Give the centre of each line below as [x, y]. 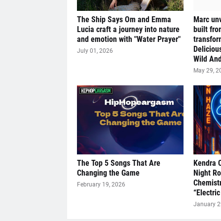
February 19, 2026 [101, 185]
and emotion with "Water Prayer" [129, 39]
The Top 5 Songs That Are [118, 163]
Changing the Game [108, 173]
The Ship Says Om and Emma [124, 20]
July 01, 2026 [95, 51]
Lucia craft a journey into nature [128, 30]
